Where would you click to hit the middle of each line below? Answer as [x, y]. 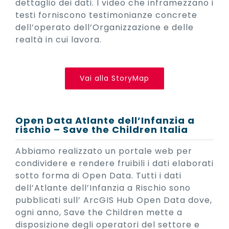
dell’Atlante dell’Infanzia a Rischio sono [103, 188]
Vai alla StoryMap [114, 78]
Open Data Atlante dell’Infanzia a [105, 121]
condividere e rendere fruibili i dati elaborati [114, 164]
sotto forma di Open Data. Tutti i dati [98, 176]
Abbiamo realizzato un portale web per [104, 151]
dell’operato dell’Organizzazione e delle [105, 28]
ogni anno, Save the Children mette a [99, 213]
